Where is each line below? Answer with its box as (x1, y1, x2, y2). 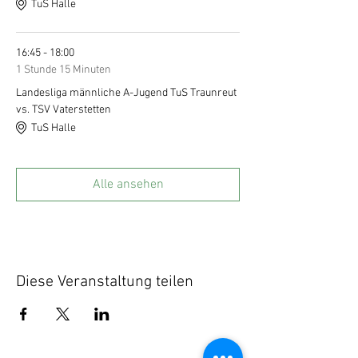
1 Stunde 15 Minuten (16, 63, 111, 77)
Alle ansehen (92, 177, 164, 193)
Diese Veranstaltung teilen (16, 272, 193, 292)
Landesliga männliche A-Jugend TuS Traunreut (16, 86, 237, 100)
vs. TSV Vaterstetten (16, 103, 111, 117)
